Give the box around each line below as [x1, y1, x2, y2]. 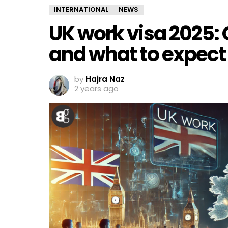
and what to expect [49, 40, 225, 68]
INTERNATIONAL [54, 5, 108, 14]
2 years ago [74, 83, 119, 94]
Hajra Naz [85, 74, 125, 84]
